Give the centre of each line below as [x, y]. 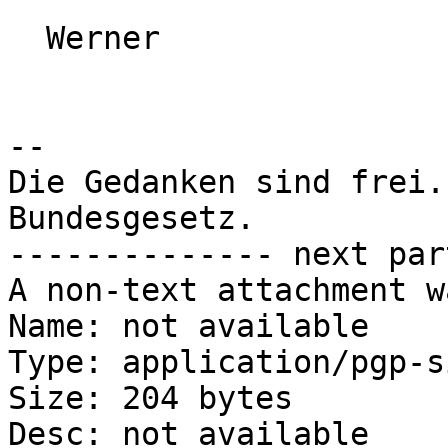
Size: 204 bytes [150, 398]
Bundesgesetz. [131, 218]
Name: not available [188, 326]
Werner [27, 38]
